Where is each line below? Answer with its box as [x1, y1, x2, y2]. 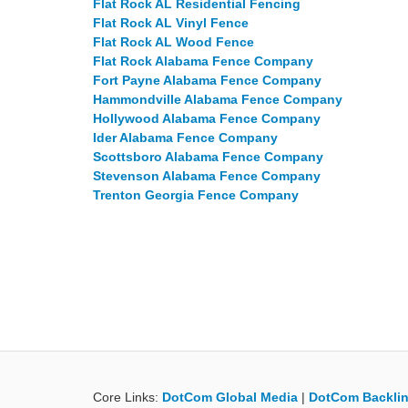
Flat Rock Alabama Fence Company [93, 54, 313, 68]
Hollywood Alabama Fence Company [93, 111, 321, 126]
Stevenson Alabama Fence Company [93, 168, 321, 183]
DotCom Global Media [162, 390, 298, 404]
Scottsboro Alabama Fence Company [93, 149, 323, 164]
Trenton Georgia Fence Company [93, 188, 299, 202]
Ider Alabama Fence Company [93, 130, 278, 145]
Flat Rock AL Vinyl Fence [93, 15, 249, 30]
